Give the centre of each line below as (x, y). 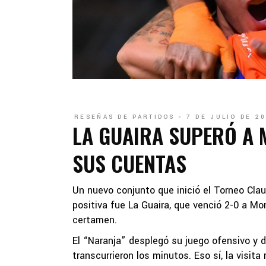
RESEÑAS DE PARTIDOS (125, 117)
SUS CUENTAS (129, 163)
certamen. (95, 220)
